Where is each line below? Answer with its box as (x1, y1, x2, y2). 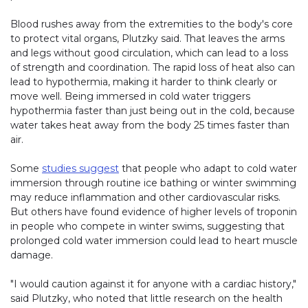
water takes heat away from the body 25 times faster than (10, 119, 289, 132)
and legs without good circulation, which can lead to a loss (10, 47, 288, 60)
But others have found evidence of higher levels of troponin (10, 206, 297, 219)
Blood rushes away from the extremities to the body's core (10, 18, 293, 31)
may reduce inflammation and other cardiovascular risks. (10, 191, 280, 204)
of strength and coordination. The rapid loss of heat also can (10, 61, 295, 74)
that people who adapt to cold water (119, 162, 297, 175)
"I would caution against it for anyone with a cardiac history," (10, 278, 296, 291)
